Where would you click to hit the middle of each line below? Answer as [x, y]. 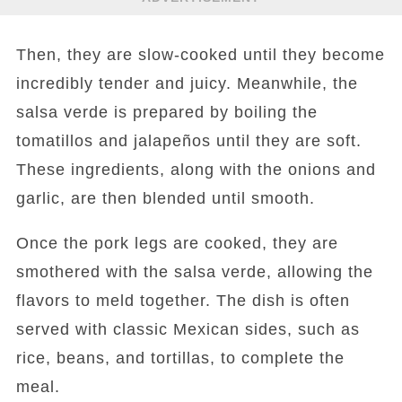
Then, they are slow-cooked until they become [200, 55]
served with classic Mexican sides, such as [188, 329]
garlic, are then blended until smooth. [165, 198]
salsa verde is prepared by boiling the [166, 112]
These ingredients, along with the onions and [196, 170]
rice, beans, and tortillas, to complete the [180, 358]
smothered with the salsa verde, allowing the [194, 272]
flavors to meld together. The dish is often [183, 301]
